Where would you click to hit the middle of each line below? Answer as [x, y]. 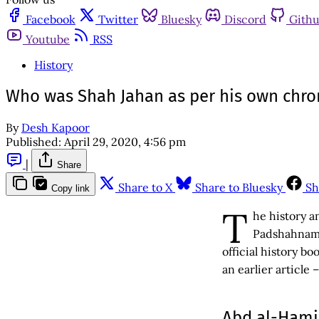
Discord [245, 19]
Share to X [145, 187]
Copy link [70, 188]
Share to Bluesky [239, 187]
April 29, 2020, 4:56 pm [125, 141]
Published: [33, 141]
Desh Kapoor [56, 127]
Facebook [51, 19]
